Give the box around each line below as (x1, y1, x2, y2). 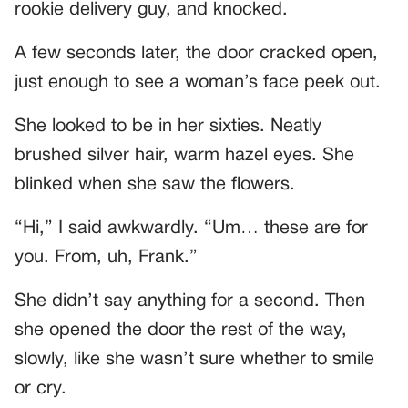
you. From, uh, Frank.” (15, 250, 198, 267)
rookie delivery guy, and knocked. (15, 2, 288, 19)
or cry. (15, 381, 66, 398)
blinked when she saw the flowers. (15, 177, 295, 194)
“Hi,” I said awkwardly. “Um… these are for (15, 220, 368, 238)
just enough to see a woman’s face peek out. (15, 75, 381, 92)
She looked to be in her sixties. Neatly (15, 118, 321, 136)
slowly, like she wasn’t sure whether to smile (15, 352, 374, 369)
